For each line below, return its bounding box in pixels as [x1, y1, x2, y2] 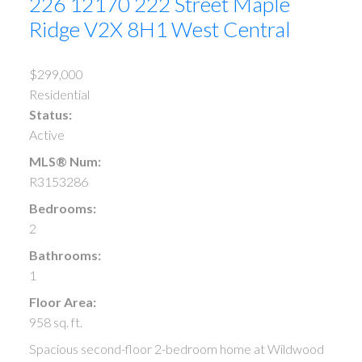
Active [28, 126, 65, 142]
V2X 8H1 [83, 16, 167, 43]
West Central [170, 16, 291, 43]
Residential [28, 86, 90, 102]
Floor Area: [28, 293, 96, 309]
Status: [28, 106, 72, 122]
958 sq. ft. [28, 314, 82, 330]
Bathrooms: [28, 246, 101, 263]
